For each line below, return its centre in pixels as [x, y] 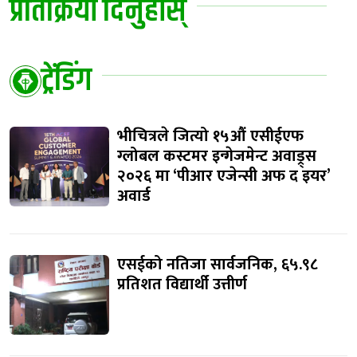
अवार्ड [134, 196]
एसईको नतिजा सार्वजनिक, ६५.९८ [218, 265]
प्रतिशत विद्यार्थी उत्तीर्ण [182, 285]
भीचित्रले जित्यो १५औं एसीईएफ [210, 137]
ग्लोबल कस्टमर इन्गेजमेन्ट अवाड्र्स [217, 157]
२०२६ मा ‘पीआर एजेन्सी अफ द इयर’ [224, 177]
